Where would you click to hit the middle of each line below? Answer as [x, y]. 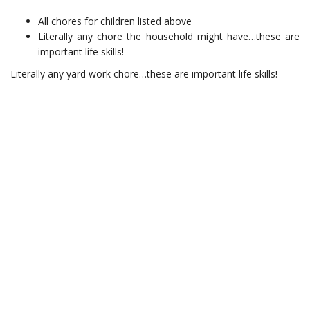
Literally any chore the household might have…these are [169, 36]
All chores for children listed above [115, 21]
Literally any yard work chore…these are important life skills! [144, 74]
